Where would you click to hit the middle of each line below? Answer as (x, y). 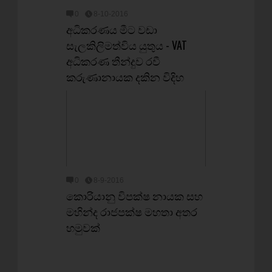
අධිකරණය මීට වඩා (112, 29)
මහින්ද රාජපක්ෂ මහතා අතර (132, 211)
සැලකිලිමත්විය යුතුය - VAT (127, 45)
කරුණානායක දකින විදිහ (125, 76)
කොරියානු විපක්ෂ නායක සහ (134, 195)
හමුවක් (83, 227)
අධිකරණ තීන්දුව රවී (113, 61)
